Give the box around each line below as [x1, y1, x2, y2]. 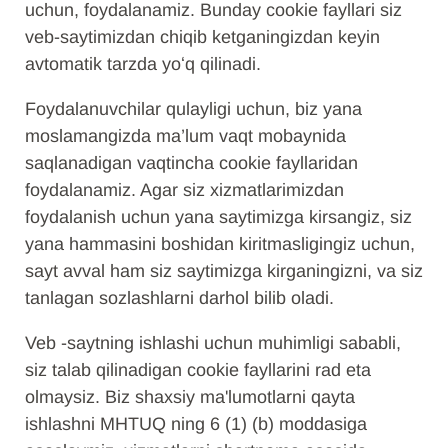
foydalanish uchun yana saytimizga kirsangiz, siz [25, 207, 412, 227]
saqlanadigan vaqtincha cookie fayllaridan [25, 153, 358, 173]
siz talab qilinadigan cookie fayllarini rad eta [25, 360, 371, 380]
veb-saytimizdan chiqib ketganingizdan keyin [25, 27, 380, 47]
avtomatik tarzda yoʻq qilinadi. [25, 54, 261, 74]
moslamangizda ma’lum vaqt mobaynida [25, 126, 346, 146]
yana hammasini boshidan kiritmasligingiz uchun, [25, 234, 415, 254]
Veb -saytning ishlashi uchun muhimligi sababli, [25, 333, 401, 353]
